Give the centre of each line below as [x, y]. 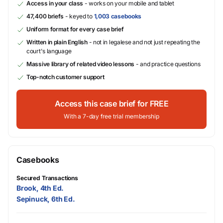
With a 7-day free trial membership [111, 116]
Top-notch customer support [65, 77]
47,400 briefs [45, 16]
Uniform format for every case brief [75, 29]
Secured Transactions [48, 178]
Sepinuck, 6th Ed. [46, 199]
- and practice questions [167, 64]
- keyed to [79, 16]
